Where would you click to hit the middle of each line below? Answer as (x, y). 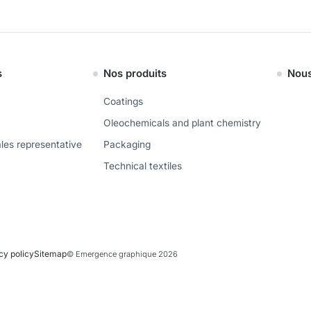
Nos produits (135, 74)
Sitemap (51, 254)
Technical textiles (143, 166)
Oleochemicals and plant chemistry (182, 123)
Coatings (123, 102)
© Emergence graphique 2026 (123, 254)
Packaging (127, 145)
